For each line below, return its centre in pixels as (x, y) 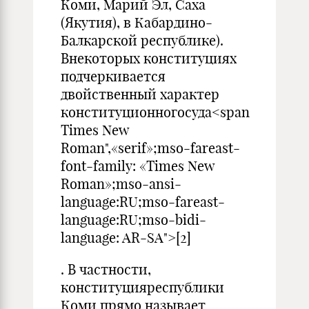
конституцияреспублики (142, 287)
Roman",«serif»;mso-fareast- (150, 148)
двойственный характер (140, 94)
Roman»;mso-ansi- (121, 184)
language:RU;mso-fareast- (143, 202)
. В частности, (106, 269)
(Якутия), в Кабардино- (137, 22)
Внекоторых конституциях (149, 58)
